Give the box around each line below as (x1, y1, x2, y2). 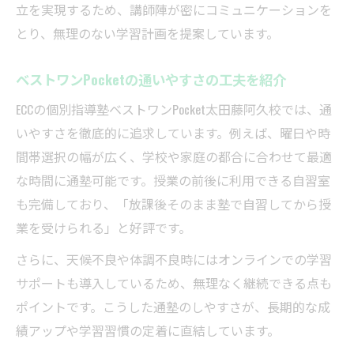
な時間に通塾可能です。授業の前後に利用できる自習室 (16, 171, 330, 190)
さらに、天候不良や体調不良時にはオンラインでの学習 (16, 250, 332, 269)
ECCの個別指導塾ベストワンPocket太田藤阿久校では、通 (16, 100, 332, 119)
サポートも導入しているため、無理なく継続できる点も (16, 273, 332, 293)
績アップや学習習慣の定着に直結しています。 (16, 321, 280, 341)
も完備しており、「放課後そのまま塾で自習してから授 (16, 194, 331, 214)
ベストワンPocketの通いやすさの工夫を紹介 (16, 69, 286, 90)
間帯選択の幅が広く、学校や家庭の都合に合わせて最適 (16, 147, 332, 167)
